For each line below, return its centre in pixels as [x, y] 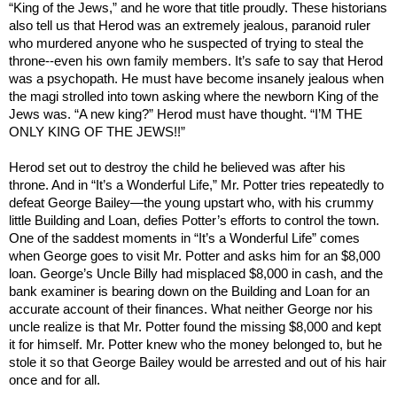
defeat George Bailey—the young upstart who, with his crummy [191, 202]
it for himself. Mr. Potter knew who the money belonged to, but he [195, 344]
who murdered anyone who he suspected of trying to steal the [186, 43]
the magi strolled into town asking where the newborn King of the [194, 96]
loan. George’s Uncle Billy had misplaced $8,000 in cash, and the [196, 273]
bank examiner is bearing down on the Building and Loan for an [189, 291]
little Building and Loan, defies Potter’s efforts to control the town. [194, 220]
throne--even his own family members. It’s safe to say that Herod [196, 61]
